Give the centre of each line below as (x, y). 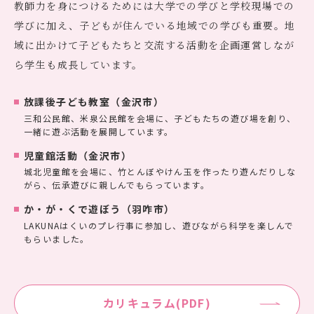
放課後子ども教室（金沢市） (94, 101)
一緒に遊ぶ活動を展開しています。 (99, 131)
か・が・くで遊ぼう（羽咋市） (100, 209)
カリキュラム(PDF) (157, 303)
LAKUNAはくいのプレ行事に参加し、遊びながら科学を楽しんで (159, 226)
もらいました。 (57, 239)
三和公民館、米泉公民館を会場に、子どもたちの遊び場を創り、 (160, 118)
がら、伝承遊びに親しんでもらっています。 (117, 185)
